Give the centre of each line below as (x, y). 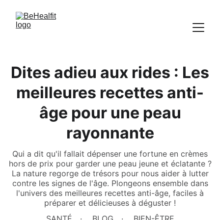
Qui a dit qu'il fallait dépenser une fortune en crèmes (110, 154)
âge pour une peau (110, 113)
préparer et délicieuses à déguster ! (110, 203)
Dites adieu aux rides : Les (110, 72)
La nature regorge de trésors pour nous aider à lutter (110, 173)
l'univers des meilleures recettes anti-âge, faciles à (110, 193)
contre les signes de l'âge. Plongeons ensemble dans (110, 183)
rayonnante (110, 133)
